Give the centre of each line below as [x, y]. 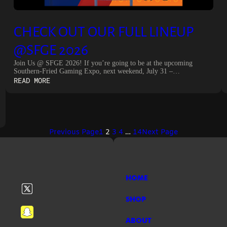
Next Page [160, 132]
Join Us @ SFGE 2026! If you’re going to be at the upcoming [103, 63]
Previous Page [74, 132]
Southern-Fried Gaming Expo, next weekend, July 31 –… [97, 71]
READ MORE [32, 80]
